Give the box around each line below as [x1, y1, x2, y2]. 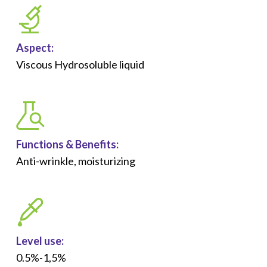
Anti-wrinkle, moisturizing [15, 154, 135, 167]
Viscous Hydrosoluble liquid [15, 58, 144, 71]
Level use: [15, 234, 64, 247]
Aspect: [15, 41, 54, 54]
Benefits [74, 138, 116, 151]
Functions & [15, 138, 75, 151]
